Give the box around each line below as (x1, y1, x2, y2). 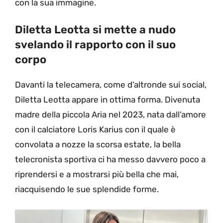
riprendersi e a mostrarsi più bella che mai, (15, 169, 179, 180)
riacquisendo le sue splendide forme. (15, 184, 159, 195)
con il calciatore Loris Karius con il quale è (15, 124, 176, 135)
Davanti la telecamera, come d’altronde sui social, (15, 80, 207, 90)
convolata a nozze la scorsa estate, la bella (15, 139, 181, 150)
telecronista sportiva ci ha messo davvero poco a (15, 154, 206, 165)
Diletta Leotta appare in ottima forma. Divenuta (15, 95, 200, 105)
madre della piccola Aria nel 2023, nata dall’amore (15, 110, 206, 120)
